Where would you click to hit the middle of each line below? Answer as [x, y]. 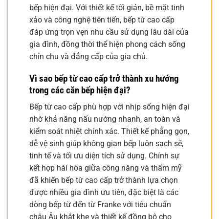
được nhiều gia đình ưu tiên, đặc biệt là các [104, 193]
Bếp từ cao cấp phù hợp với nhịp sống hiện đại [109, 107]
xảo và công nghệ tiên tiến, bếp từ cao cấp [102, 20]
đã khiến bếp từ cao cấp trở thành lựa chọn [104, 180]
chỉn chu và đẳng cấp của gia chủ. [88, 56]
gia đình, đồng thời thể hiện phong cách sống [107, 44]
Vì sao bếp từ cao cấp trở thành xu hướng [104, 78]
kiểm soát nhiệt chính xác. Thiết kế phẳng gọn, [109, 131]
